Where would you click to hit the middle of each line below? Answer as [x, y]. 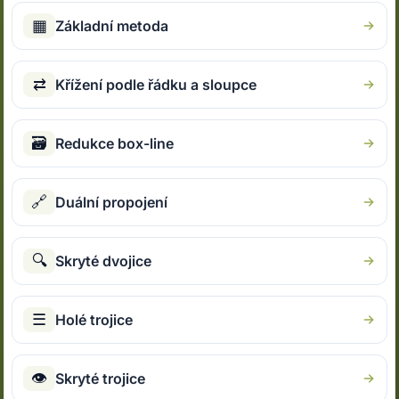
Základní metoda [112, 26]
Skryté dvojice [104, 261]
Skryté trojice [101, 379]
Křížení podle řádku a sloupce [156, 85]
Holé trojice [94, 320]
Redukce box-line [115, 144]
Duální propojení [112, 203]
